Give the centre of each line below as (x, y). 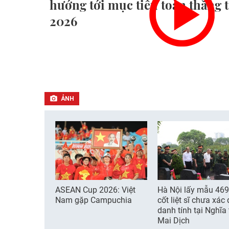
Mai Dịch (174, 221)
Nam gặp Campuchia (94, 200)
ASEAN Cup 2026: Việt (95, 190)
